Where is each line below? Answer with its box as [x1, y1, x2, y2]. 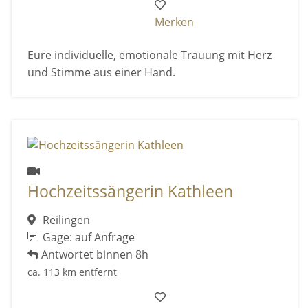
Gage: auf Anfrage [40, 230, 135, 245]
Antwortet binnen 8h [38, 247, 148, 263]
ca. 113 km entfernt [27, 265, 117, 279]
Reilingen [39, 212, 90, 228]
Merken [155, 14, 195, 30]
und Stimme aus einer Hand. [27, 65, 175, 80]
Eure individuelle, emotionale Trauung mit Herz [27, 47, 272, 63]
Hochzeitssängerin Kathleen [27, 180, 233, 202]
